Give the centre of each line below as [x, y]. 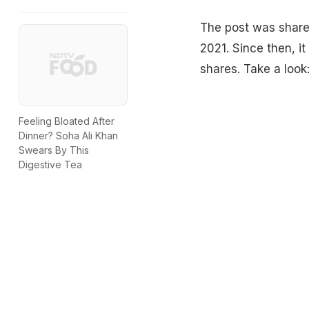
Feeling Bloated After [67, 121]
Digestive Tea [50, 165]
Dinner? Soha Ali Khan [68, 136]
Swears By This [54, 150]
